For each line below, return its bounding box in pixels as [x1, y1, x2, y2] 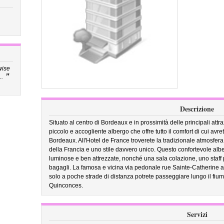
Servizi [186, 209, 207, 219]
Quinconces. [48, 182, 83, 189]
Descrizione [180, 103, 214, 114]
